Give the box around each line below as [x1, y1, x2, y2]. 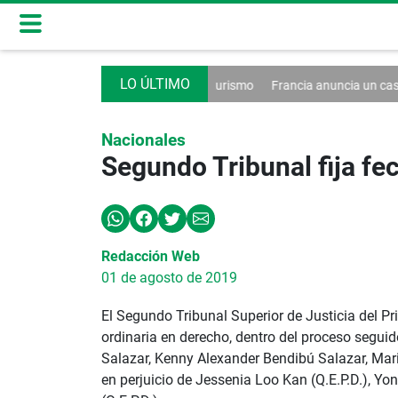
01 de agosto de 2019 [101, 269, 237, 286]
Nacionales [101, 130, 186, 150]
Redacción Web [101, 248, 200, 265]
